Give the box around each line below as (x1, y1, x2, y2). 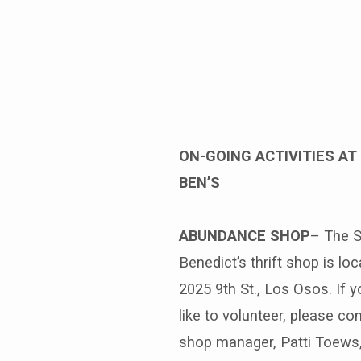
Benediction (58, 60, 249, 104)
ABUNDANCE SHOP (179, 226, 310, 244)
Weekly (58, 98, 175, 142)
